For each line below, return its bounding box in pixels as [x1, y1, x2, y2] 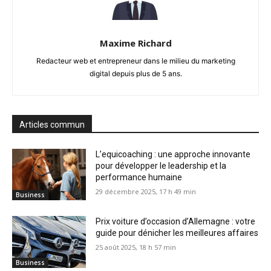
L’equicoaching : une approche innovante [96, 149, 251, 159]
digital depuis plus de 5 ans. [89, 68, 182, 78]
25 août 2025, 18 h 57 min [96, 243, 177, 252]
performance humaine [96, 172, 183, 182]
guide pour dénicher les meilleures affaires [96, 228, 259, 238]
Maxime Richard [99, 36, 172, 49]
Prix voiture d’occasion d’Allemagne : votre [96, 217, 256, 227]
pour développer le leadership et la [96, 160, 227, 171]
